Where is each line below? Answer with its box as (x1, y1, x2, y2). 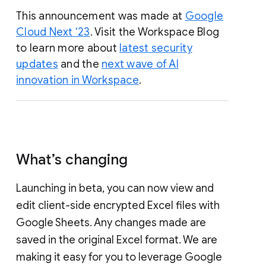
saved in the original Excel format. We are (16, 233, 217, 246)
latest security (119, 41, 192, 55)
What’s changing (16, 150, 128, 169)
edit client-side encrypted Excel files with (16, 198, 220, 212)
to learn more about (16, 41, 119, 55)
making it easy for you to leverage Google (16, 250, 222, 264)
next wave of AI (102, 57, 179, 71)
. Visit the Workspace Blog (90, 25, 219, 39)
